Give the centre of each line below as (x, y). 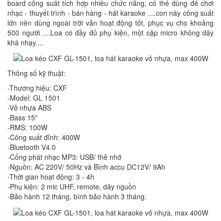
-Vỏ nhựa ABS (29, 108)
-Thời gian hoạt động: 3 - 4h (51, 177)
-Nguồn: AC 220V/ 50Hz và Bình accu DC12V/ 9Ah (86, 167)
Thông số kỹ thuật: (37, 73)
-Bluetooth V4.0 (32, 147)
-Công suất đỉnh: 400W (44, 137)
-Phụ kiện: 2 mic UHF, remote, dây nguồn (72, 187)
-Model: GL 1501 (34, 98)
